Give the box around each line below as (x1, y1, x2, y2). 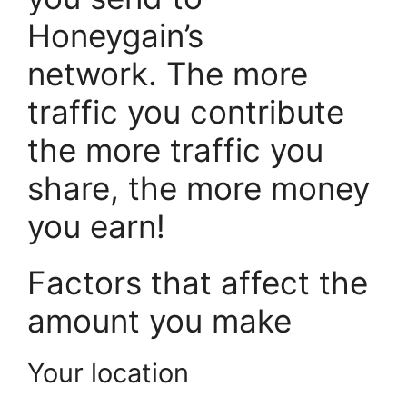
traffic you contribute (27, 93, 344, 132)
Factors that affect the (27, 263, 368, 303)
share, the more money (27, 169, 370, 208)
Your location (27, 357, 189, 390)
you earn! (27, 207, 165, 246)
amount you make (27, 302, 292, 341)
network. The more (27, 55, 308, 94)
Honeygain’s (27, 16, 203, 55)
